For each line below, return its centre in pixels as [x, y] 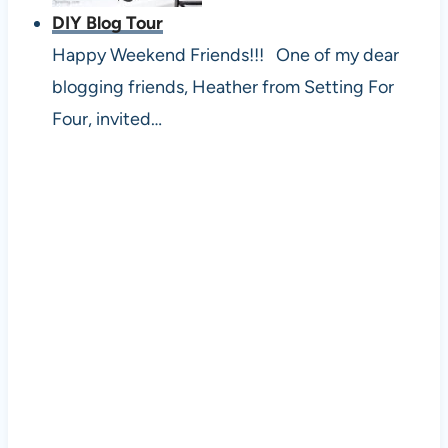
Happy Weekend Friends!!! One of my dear [225, 54]
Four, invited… [106, 118]
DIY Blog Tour [107, 22]
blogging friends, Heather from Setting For [222, 86]
